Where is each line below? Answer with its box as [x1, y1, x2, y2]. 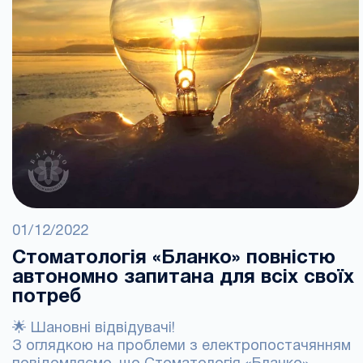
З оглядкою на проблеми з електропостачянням [12, 340, 351, 353]
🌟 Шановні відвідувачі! [12, 322, 175, 335]
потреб [12, 288, 81, 306]
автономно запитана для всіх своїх [12, 269, 354, 287]
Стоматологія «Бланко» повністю [12, 250, 335, 267]
